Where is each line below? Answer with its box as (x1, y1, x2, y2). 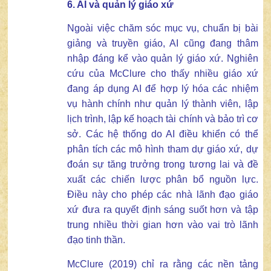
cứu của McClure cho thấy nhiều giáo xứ (67, 68, 258, 79)
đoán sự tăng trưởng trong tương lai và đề (67, 159, 258, 170)
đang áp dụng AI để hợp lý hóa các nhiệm (67, 83, 258, 94)
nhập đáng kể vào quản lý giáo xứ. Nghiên (67, 53, 258, 64)
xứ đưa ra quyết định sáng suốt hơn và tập (67, 204, 258, 215)
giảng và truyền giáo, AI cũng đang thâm (67, 38, 258, 49)
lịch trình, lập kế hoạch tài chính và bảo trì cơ (67, 114, 258, 125)
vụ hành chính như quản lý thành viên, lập (67, 99, 258, 109)
